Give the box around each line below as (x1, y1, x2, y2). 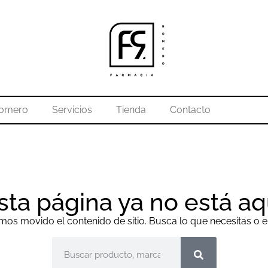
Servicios (51, 104, 92, 115)
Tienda (115, 104, 146, 115)
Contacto (169, 104, 211, 115)
